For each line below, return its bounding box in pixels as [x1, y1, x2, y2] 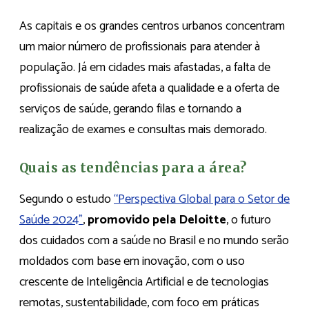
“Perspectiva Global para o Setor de [114, 189, 290, 210]
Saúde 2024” [19, 210, 83, 231]
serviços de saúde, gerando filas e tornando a [19, 98, 241, 119]
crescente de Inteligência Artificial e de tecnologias [19, 272, 269, 293]
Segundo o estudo [19, 189, 114, 210]
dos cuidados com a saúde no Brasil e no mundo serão [19, 230, 289, 252]
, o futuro [226, 210, 271, 231]
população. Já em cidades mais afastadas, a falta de [19, 57, 270, 78]
